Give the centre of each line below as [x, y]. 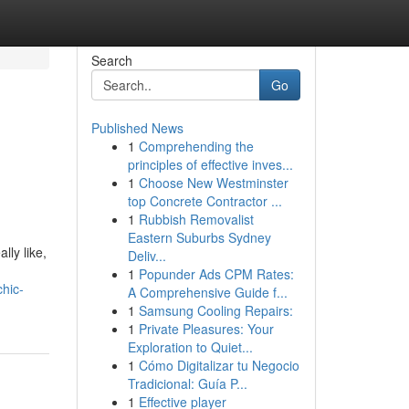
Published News [137, 128]
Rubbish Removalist [196, 219]
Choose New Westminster [213, 183]
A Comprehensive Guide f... [207, 292]
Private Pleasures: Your [206, 329]
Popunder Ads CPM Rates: [216, 274]
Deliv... [147, 256]
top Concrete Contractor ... [204, 201]
